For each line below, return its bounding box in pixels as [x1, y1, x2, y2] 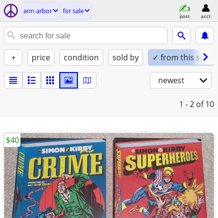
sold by [112, 52, 139, 63]
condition [64, 52, 99, 63]
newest [158, 75, 184, 86]
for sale [63, 6, 84, 15]
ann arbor [23, 6, 52, 15]
